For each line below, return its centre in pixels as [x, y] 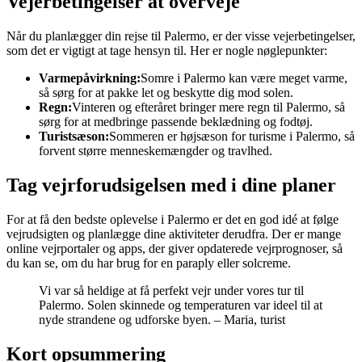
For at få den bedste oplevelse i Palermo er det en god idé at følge [173, 220]
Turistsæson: [74, 137]
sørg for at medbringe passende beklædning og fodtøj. [176, 122]
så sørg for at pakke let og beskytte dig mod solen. [166, 93]
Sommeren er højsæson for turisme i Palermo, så [232, 137]
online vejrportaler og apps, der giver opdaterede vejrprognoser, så [175, 249]
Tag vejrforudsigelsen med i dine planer [171, 185]
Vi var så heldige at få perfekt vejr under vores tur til [171, 291]
